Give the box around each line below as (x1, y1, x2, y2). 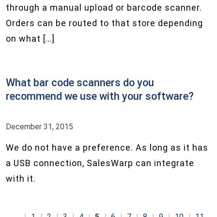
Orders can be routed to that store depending (6, 18, 203, 28)
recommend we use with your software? (6, 90, 194, 102)
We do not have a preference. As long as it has (6, 142, 208, 153)
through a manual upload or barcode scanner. (6, 2, 202, 13)
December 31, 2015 (6, 122, 73, 131)
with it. (6, 173, 36, 184)
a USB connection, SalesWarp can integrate (6, 158, 194, 168)
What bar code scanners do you (6, 77, 154, 89)
